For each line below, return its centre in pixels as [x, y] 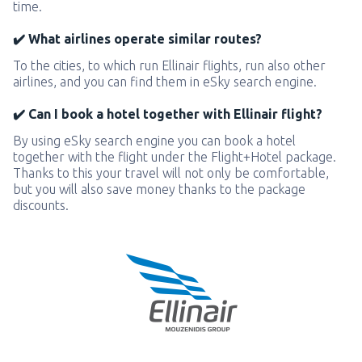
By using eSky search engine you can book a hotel [154, 141]
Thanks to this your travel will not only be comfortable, [171, 173]
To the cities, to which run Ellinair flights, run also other [169, 65]
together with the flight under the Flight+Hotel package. [175, 157]
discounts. [41, 205]
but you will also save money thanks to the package [159, 189]
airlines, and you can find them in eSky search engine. [165, 82]
